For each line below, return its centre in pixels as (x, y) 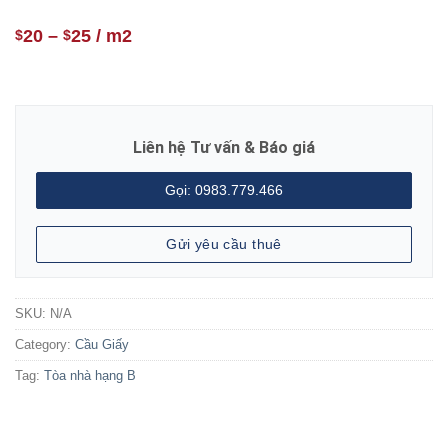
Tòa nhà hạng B (90, 376)
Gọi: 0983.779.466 (224, 190)
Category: (45, 345)
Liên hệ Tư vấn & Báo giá (224, 148)
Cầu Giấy (102, 345)
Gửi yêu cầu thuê (224, 244)
